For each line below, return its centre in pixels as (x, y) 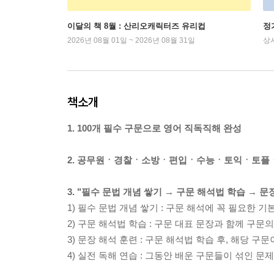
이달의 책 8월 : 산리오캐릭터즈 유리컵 (136, 26)
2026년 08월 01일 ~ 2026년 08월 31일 (131, 40)
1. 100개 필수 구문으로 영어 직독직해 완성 (154, 128)
